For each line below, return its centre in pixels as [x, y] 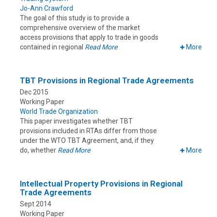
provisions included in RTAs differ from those [88, 131]
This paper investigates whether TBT [76, 121]
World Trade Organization [59, 112]
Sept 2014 [36, 204]
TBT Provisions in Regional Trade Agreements [107, 81]
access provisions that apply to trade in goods [89, 38]
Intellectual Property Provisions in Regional [101, 184]
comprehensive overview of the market [80, 28]
